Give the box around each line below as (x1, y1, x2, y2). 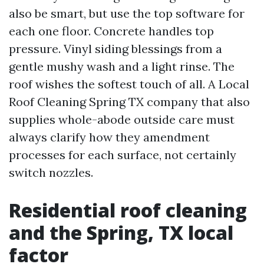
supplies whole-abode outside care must (9, 112, 235, 127)
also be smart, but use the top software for (9, 6, 245, 21)
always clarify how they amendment (9, 130, 210, 144)
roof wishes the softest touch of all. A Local (9, 77, 249, 91)
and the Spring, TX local (9, 220, 233, 245)
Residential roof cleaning (9, 197, 247, 223)
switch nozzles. (9, 165, 93, 180)
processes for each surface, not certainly (9, 147, 236, 162)
